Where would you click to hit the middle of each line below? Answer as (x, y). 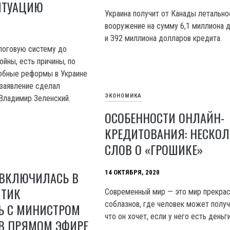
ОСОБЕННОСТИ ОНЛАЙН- (165, 118)
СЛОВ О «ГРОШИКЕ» (154, 150)
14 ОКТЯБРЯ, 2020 (132, 172)
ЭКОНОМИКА (123, 96)
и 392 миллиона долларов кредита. (164, 39)
